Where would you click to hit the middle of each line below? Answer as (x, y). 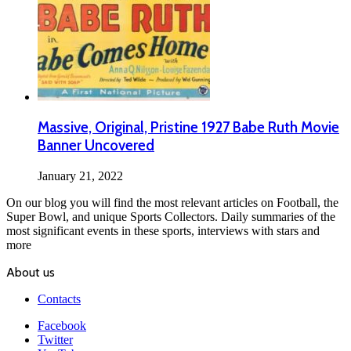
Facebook (62, 326)
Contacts (59, 299)
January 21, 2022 (80, 176)
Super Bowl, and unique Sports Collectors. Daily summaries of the (171, 217)
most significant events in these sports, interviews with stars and (163, 231)
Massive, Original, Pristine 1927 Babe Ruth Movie (188, 128)
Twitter (55, 340)
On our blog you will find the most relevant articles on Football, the (172, 203)
